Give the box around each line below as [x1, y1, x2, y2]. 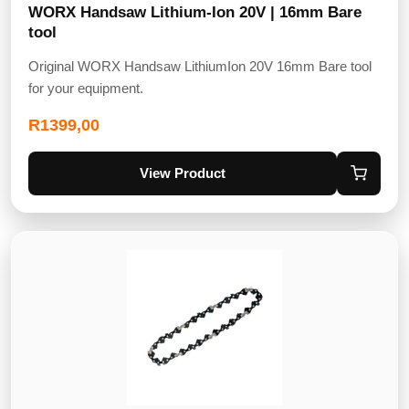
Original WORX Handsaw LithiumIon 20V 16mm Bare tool [28, 58, 372, 74]
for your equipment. [28, 79, 143, 96]
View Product [140, 165, 225, 182]
